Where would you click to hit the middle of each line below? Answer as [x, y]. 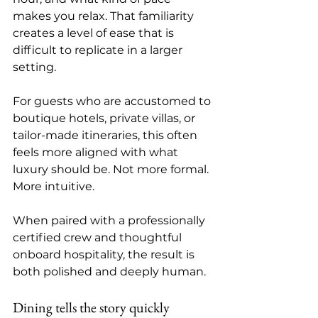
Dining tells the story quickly [91, 307]
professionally [168, 220]
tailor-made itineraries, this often [106, 135]
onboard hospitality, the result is [105, 254]
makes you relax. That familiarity [105, 16]
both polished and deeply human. [109, 272]
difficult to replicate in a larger [99, 50]
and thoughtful [138, 237]
